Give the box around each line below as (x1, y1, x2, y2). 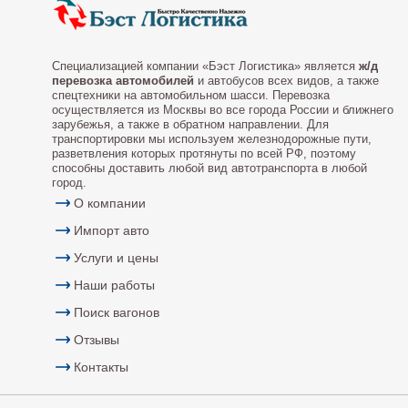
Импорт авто (74, 223, 149, 238)
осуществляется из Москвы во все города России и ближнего (52, 103, 393, 117)
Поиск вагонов (74, 305, 159, 320)
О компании (74, 196, 146, 210)
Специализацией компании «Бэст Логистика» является (52, 59, 359, 73)
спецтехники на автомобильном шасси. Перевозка (52, 88, 330, 102)
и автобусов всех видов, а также (194, 74, 379, 87)
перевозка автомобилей (52, 74, 194, 87)
